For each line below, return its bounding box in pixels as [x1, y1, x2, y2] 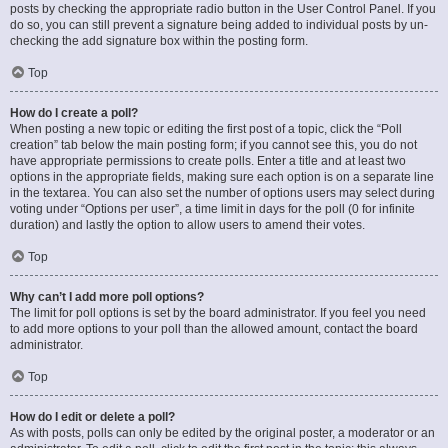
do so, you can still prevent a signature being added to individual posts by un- [10, 18, 428, 32]
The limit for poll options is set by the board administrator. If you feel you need [10, 306, 426, 320]
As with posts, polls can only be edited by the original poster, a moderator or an [10, 426, 435, 440]
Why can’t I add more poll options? [10, 290, 204, 304]
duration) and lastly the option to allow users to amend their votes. [10, 218, 365, 232]
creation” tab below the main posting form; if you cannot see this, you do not [10, 138, 417, 152]
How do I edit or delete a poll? [10, 410, 175, 424]
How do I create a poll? [10, 106, 138, 120]
